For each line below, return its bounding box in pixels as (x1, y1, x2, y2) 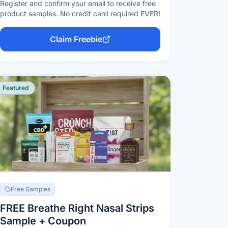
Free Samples (10, 185, 50, 193)
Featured (2, 84, 28, 92)
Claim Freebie (49, 34, 102, 44)
